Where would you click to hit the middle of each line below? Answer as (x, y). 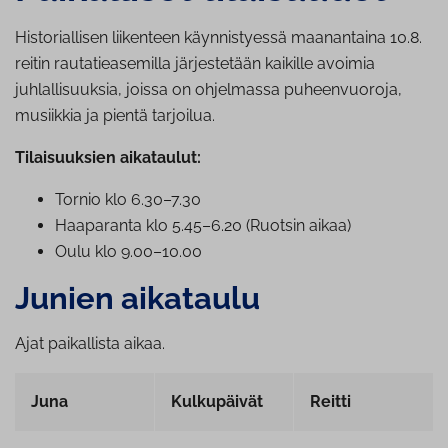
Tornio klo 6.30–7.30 (128, 200)
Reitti (330, 402)
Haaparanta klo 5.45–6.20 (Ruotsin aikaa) (203, 226)
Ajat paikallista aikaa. (90, 344)
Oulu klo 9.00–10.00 (128, 252)
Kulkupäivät (217, 402)
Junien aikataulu (137, 298)
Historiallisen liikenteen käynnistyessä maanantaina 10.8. (218, 38)
